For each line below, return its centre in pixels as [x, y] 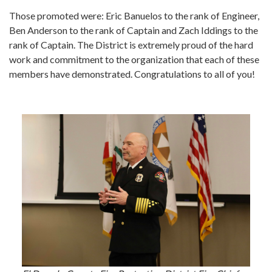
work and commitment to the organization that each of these [134, 59]
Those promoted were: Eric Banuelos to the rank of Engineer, [134, 16]
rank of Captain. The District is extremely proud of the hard [131, 45]
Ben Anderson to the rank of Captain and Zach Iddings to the [134, 30]
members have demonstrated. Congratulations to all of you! [132, 74]
